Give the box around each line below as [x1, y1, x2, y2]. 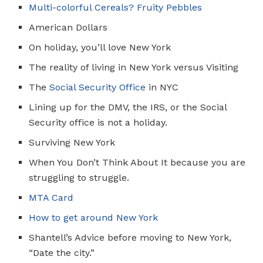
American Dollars [29, 21, 108, 33]
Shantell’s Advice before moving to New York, [29, 231, 232, 243]
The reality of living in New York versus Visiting [29, 61, 239, 73]
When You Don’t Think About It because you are [29, 156, 246, 168]
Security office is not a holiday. [29, 116, 168, 128]
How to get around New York [29, 211, 159, 223]
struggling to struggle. [29, 171, 130, 183]
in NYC [146, 81, 179, 93]
